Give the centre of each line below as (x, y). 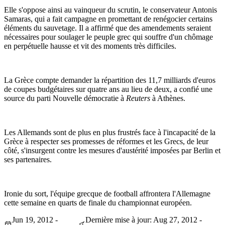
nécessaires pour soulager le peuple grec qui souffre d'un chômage (108, 37)
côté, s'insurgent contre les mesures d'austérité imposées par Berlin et (112, 151)
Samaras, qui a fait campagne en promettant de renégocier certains (108, 19)
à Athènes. (168, 98)
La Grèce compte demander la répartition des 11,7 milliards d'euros (110, 80)
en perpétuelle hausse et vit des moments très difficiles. (90, 46)
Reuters (138, 98)
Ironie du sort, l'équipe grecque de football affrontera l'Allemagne (107, 194)
